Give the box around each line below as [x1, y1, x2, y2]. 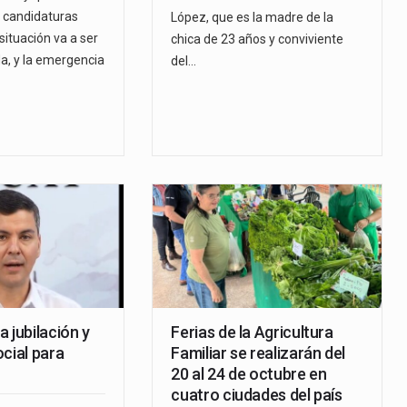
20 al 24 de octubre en [171, 364, 327, 384]
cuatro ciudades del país [171, 385, 342, 405]
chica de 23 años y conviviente [171, 32, 344, 47]
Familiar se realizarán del [171, 343, 346, 363]
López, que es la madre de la [171, 10, 334, 25]
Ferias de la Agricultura [171, 323, 333, 342]
